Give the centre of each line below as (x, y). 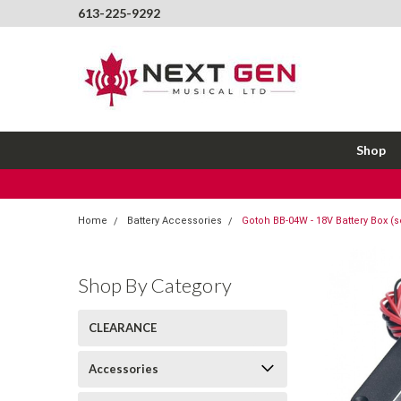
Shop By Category (155, 285)
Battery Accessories (175, 221)
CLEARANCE (123, 327)
